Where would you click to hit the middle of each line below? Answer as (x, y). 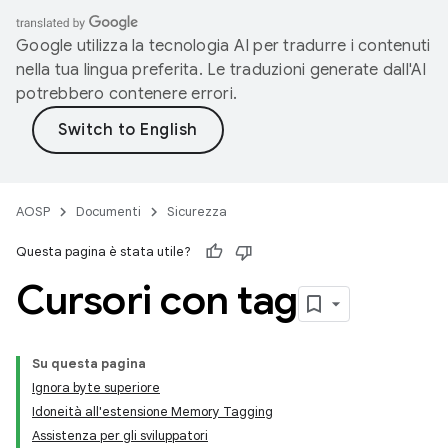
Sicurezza (197, 211)
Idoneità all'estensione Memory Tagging (152, 411)
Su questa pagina (89, 363)
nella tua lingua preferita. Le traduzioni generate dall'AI (221, 70)
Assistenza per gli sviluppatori (120, 435)
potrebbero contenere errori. (126, 94)
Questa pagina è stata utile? (103, 251)
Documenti (108, 211)
